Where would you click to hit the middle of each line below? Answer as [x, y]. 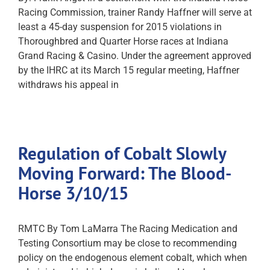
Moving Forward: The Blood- [125, 173]
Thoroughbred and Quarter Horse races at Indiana [123, 41]
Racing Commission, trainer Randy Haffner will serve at [135, 12]
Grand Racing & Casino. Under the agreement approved [135, 55]
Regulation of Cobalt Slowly [122, 153]
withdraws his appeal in [68, 84]
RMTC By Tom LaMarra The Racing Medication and [128, 229]
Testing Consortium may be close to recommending [127, 243]
